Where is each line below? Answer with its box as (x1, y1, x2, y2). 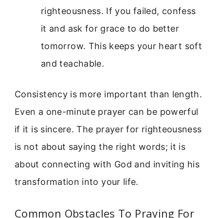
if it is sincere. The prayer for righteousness (15, 124, 202, 135)
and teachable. (41, 58, 105, 69)
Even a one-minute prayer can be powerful (15, 107, 199, 117)
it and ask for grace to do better (41, 23, 179, 34)
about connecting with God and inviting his (15, 159, 200, 170)
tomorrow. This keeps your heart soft (41, 41, 202, 52)
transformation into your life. (15, 177, 139, 187)
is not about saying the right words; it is (15, 142, 186, 152)
